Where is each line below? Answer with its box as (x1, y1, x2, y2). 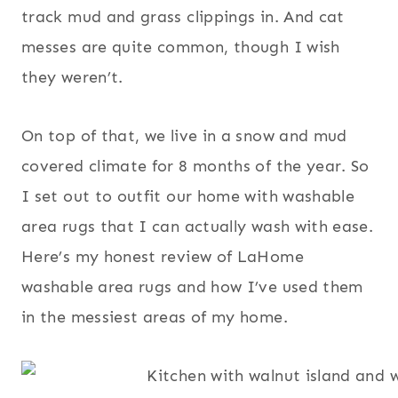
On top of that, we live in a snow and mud (21, 126, 347, 147)
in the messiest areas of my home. (21, 307, 288, 328)
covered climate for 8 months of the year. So (21, 156, 370, 177)
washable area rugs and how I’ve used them (21, 277, 363, 298)
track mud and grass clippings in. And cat (21, 7, 345, 28)
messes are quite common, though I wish (21, 37, 340, 58)
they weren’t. (21, 68, 123, 88)
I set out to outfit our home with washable (21, 187, 355, 207)
